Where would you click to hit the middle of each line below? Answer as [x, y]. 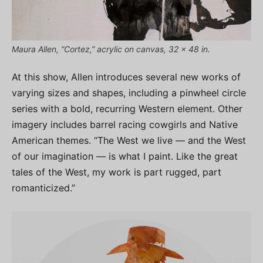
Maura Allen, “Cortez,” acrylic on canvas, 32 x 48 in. [111, 49]
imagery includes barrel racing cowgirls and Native [125, 125]
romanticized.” [43, 188]
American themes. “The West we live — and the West [129, 141]
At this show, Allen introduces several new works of [126, 77]
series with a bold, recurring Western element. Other [127, 109]
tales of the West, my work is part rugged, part [117, 172]
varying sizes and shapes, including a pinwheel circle [129, 93]
